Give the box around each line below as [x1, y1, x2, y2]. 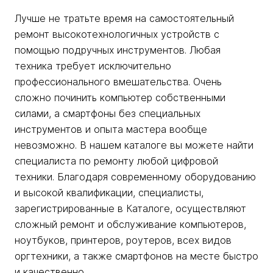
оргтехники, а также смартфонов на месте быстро [15, 250, 258, 263]
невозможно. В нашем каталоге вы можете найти [15, 139, 253, 152]
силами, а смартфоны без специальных [15, 107, 200, 120]
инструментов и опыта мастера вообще [15, 123, 207, 136]
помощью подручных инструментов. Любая [15, 44, 221, 57]
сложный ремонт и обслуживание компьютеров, [15, 218, 246, 231]
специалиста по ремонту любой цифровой [15, 155, 218, 168]
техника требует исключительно [15, 60, 171, 73]
